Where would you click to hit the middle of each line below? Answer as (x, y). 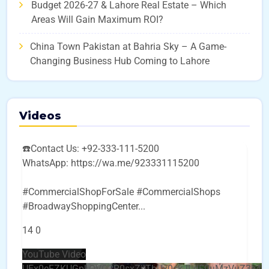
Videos (40, 116)
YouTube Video (54, 254)
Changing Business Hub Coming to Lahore (120, 61)
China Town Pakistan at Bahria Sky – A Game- (128, 47)
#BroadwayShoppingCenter (80, 206)
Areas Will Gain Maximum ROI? (97, 20)
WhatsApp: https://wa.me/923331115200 (111, 163)
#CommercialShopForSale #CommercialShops (121, 192)
